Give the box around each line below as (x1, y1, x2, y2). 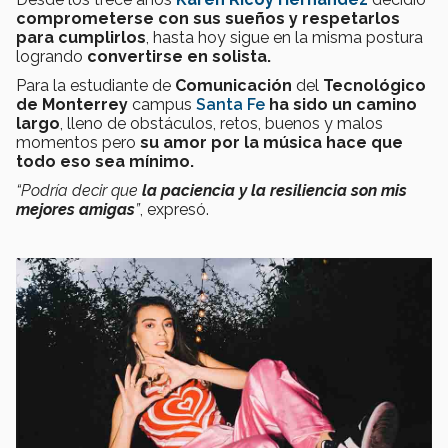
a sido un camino (279, 94, 417, 114)
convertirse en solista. (87, 46, 271, 66)
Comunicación (175, 75, 292, 95)
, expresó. (140, 199, 209, 219)
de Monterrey (16, 94, 128, 114)
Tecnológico (323, 75, 426, 95)
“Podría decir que (16, 180, 142, 200)
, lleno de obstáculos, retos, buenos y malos (60, 113, 383, 133)
